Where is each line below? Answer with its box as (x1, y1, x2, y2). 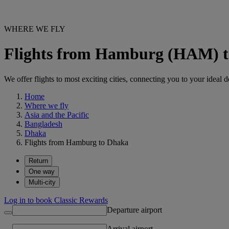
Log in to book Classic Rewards (4, 195, 108, 204)
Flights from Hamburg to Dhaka (25, 138, 128, 147)
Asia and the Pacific (25, 110, 89, 119)
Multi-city (29, 178, 56, 186)
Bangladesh (25, 119, 62, 128)
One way (29, 167, 55, 175)
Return (29, 156, 48, 165)
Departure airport (107, 205, 162, 214)
